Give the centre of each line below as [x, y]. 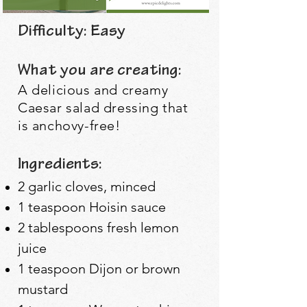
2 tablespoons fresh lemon [98, 227]
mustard [43, 289]
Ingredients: [60, 165]
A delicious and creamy [93, 89]
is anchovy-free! [69, 125]
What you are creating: [100, 71]
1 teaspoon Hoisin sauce [92, 207]
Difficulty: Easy [72, 32]
